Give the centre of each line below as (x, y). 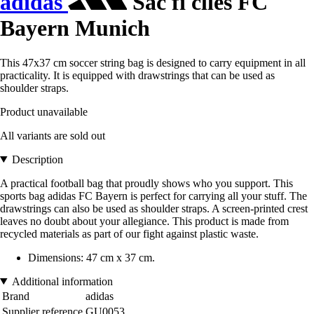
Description (37, 159)
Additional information (62, 281)
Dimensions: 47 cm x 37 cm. (91, 257)
